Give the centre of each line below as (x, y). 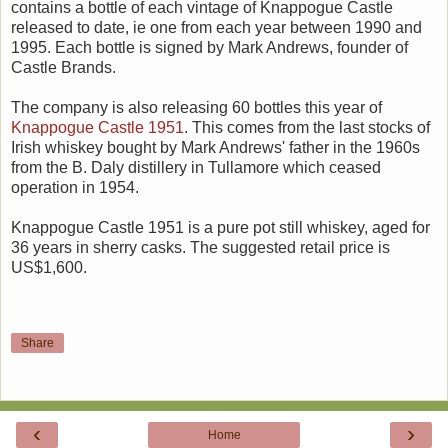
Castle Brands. (63, 68)
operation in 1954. (75, 188)
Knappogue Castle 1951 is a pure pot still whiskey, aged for (220, 228)
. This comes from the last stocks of (307, 128)
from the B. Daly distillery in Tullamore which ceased (196, 168)
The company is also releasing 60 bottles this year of (196, 108)
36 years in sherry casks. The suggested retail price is (200, 248)
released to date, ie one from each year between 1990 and (216, 28)
